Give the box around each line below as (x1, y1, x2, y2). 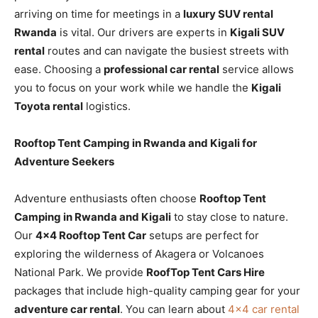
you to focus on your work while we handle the (14, 80, 251, 94)
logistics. (83, 99, 131, 113)
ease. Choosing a (14, 62, 104, 76)
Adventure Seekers (14, 154, 114, 168)
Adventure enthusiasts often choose (14, 191, 199, 205)
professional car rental (104, 62, 219, 76)
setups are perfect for (146, 228, 259, 242)
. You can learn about (120, 302, 228, 316)
